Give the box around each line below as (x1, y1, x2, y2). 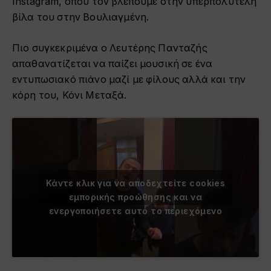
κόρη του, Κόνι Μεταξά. (12, 89, 127, 101)
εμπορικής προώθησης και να (69, 192, 202, 203)
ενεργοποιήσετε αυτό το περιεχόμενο (48, 206, 223, 217)
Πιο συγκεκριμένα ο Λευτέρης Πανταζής (12, 42, 207, 54)
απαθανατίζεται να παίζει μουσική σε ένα (12, 57, 213, 70)
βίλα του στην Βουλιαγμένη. (12, 11, 149, 24)
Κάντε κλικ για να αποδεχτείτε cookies (45, 178, 226, 189)
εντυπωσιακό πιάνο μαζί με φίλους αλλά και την (12, 73, 246, 85)
